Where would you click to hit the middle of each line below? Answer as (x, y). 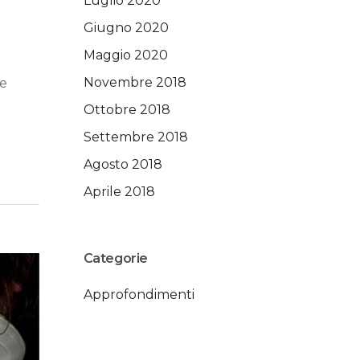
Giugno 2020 (126, 28)
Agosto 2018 (123, 164)
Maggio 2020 (125, 55)
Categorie (116, 258)
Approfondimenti (139, 295)
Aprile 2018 (119, 192)
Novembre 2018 (135, 82)
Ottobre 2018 (127, 110)
